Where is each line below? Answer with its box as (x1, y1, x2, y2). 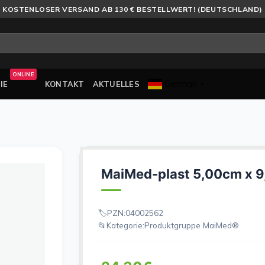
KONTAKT (44, 79, 85, 89)
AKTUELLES (92, 79, 140, 89)
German (164, 78, 197, 90)
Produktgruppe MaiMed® (144, 219, 239, 230)
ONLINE (12, 71, 34, 78)
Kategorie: (106, 219, 144, 230)
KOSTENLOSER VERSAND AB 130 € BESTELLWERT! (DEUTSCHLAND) (2, 4, 263, 14)
